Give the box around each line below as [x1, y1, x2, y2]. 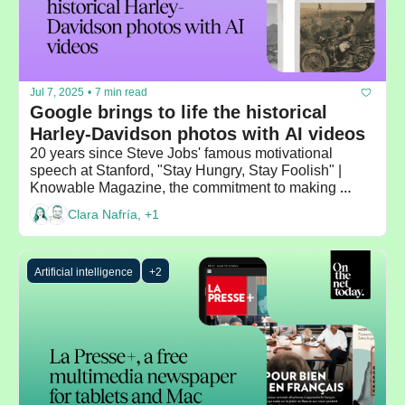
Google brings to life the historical [30, 101, 327, 122]
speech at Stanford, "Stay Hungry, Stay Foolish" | [30, 162, 342, 178]
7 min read [95, 86, 147, 99]
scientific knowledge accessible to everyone [30, 196, 311, 212]
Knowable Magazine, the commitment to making [30, 179, 336, 195]
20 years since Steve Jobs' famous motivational [30, 145, 333, 161]
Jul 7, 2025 [30, 86, 84, 99]
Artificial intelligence [34, 265, 133, 278]
